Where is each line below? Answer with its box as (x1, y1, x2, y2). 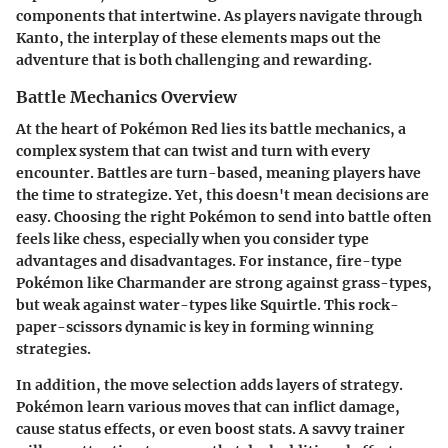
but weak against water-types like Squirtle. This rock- (16, 296, 399, 315)
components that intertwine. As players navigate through (16, 7, 422, 26)
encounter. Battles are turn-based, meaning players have (16, 164, 421, 183)
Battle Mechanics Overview (16, 87, 237, 108)
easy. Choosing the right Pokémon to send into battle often (16, 208, 432, 227)
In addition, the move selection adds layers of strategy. (16, 376, 403, 395)
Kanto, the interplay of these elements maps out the (16, 29, 381, 48)
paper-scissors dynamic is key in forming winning (16, 318, 374, 337)
